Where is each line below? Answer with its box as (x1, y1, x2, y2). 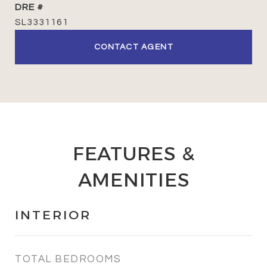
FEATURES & (72, 141, 195, 165)
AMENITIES (77, 167, 190, 191)
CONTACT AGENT (94, 42, 173, 51)
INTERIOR (15, 207, 91, 222)
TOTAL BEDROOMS (15, 253, 121, 265)
